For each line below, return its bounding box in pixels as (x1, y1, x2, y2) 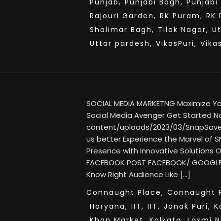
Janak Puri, (164, 201, 211, 211)
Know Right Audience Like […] (86, 169, 190, 180)
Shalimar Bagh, (90, 25, 154, 35)
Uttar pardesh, (90, 38, 152, 48)
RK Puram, (160, 11, 203, 21)
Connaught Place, (86, 187, 164, 197)
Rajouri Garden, (90, 11, 156, 21)
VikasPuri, (156, 38, 197, 48)
